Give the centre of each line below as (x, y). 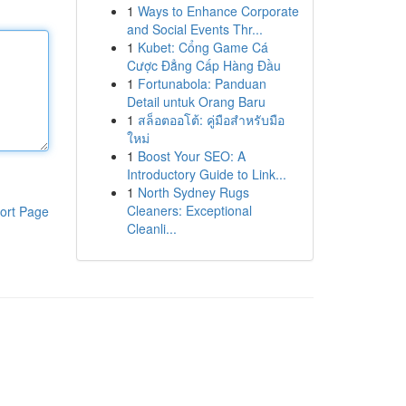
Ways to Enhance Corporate (218, 11)
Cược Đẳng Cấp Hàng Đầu (203, 65)
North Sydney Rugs (193, 192)
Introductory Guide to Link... (206, 174)
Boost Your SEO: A (191, 156)
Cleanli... (151, 228)
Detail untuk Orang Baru (196, 101)
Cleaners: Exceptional (189, 210)
